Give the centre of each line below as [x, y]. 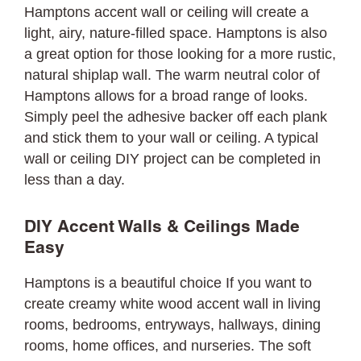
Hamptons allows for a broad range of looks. [166, 96]
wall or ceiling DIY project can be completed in [173, 159]
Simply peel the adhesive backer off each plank [176, 117]
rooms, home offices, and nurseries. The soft [168, 346]
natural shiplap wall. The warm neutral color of [172, 75]
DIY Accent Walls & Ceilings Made [162, 228]
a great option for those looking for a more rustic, [180, 54]
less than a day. [75, 180]
